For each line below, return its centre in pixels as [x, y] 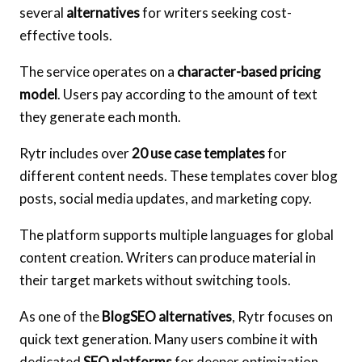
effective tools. [66, 35]
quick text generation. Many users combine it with [168, 339]
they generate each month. [100, 116]
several [43, 12]
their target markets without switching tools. [155, 280]
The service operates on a [98, 71]
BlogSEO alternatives [167, 316]
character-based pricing [249, 71]
